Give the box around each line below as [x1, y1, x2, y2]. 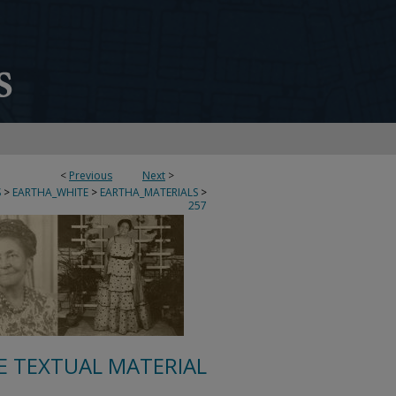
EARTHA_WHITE [12, 185, 88, 200]
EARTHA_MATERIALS [100, 185, 198, 200]
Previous [69, 168, 112, 183]
